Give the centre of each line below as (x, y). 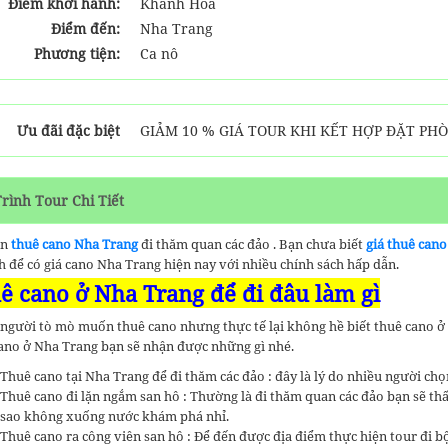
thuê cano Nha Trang (76, 244)
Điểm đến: (85, 28)
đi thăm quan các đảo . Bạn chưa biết (252, 244)
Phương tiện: (77, 53)
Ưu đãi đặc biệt (68, 130)
